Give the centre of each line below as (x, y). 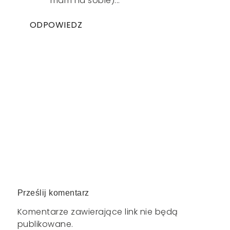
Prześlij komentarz (53, 193)
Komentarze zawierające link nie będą (98, 212)
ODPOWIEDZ (56, 25)
